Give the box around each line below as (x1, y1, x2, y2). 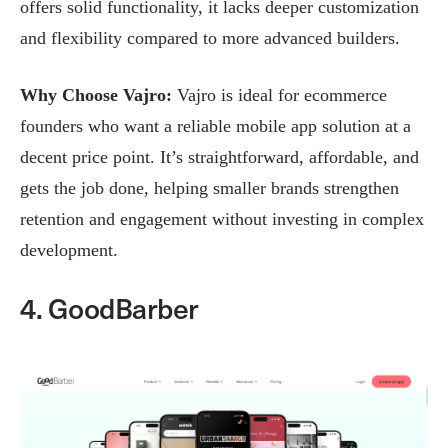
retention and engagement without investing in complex (20, 209, 424, 230)
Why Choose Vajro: (20, 85, 177, 106)
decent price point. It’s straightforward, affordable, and (20, 147, 419, 168)
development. (20, 240, 118, 261)
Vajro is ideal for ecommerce (177, 85, 387, 106)
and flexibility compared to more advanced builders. (20, 28, 400, 49)
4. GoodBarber (20, 286, 199, 330)
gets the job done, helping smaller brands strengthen (20, 178, 399, 199)
